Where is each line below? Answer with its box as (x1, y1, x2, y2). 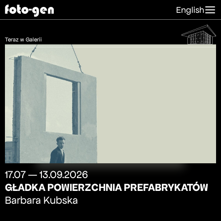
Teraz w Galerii (5, 36, 42, 43)
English (176, 4, 204, 15)
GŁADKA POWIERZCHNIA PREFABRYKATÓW (5, 181, 208, 194)
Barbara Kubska (5, 194, 78, 206)
